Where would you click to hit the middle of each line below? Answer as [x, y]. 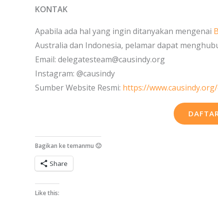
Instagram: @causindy [75, 73]
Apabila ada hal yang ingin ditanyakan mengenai [124, 31]
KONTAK [51, 9]
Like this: [47, 193]
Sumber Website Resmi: [79, 88]
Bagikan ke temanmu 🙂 [68, 146]
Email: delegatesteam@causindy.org [100, 59]
